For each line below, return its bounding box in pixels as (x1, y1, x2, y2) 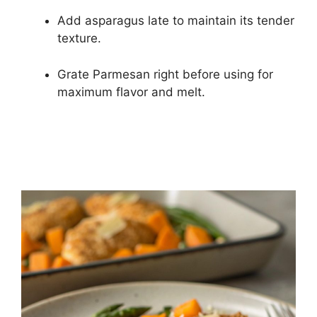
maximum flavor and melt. (57, 84, 205, 99)
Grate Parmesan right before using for (57, 67, 273, 81)
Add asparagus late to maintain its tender (57, 13, 294, 28)
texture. (57, 31, 101, 46)
